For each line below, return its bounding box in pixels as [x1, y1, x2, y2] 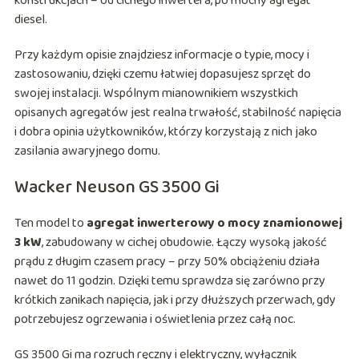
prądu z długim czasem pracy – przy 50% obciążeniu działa [14, 252, 320, 272]
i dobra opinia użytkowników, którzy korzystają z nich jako [14, 122, 317, 143]
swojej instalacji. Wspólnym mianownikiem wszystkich [14, 83, 298, 104]
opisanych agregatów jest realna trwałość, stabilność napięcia [14, 103, 341, 123]
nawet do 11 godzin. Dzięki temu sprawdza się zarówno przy [14, 271, 325, 292]
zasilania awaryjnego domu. [14, 141, 160, 162]
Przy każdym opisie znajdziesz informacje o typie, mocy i [14, 45, 309, 66]
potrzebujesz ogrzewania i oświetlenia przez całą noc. [14, 309, 296, 330]
